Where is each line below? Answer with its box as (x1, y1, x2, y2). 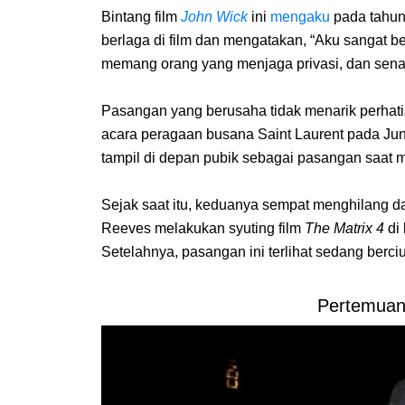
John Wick (181, 9, 248, 25)
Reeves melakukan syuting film (101, 221, 305, 237)
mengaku (270, 9, 330, 25)
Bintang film (101, 9, 181, 25)
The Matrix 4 (305, 221, 388, 237)
